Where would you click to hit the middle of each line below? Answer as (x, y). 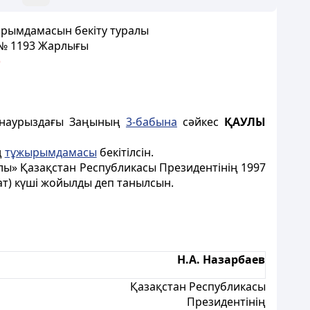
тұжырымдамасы (51, 152)
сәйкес (201, 122)
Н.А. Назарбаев (221, 259)
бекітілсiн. (125, 152)
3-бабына (151, 122)
